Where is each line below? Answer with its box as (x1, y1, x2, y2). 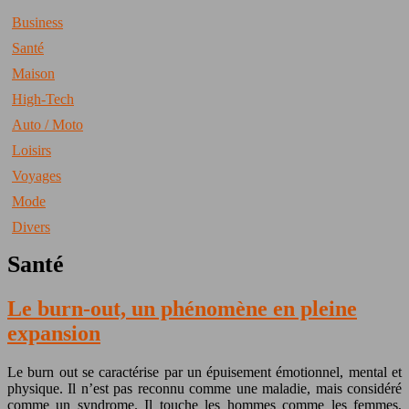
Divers (12, 219, 50, 235)
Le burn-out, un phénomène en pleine (7, 297, 357, 321)
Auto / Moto (12, 117, 83, 132)
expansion (7, 321, 100, 346)
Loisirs (12, 142, 51, 158)
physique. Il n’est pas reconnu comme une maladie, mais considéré (7, 381, 402, 397)
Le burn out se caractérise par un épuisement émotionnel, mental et (7, 364, 402, 381)
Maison (12, 66, 55, 81)
